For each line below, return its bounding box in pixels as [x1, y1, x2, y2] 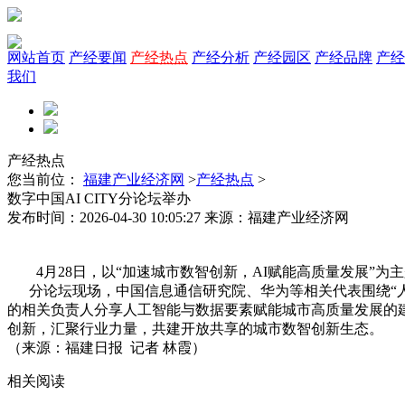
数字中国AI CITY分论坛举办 [7, 191, 191, 206]
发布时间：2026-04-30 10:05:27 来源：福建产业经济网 [7, 210, 349, 225]
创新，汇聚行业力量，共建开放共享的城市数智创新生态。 [7, 321, 383, 336]
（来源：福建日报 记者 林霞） [7, 340, 206, 355]
